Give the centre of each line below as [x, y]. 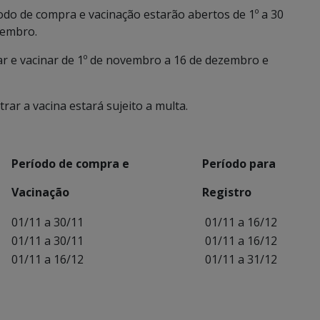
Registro [227, 192]
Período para [239, 164]
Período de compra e [70, 164]
